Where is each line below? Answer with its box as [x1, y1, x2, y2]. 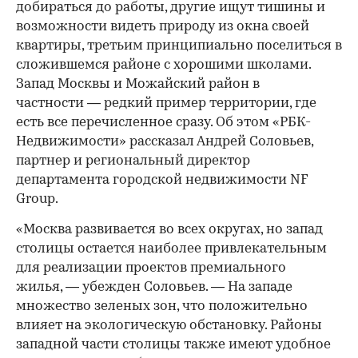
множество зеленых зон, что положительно [16, 300, 308, 313]
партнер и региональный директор [16, 154, 250, 168]
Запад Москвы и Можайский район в [16, 78, 260, 91]
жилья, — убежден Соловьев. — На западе [16, 280, 292, 294]
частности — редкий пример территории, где [16, 97, 316, 110]
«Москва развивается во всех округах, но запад [16, 223, 323, 237]
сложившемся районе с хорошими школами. [16, 58, 311, 72]
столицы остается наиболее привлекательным [16, 242, 327, 256]
